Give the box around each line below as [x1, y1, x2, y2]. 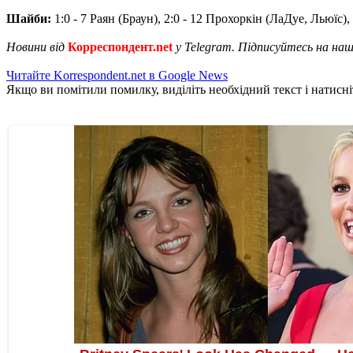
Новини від [6, 39, 68, 54]
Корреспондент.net [68, 39, 173, 54]
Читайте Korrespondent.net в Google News [6, 68, 228, 82]
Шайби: [6, 11, 51, 25]
